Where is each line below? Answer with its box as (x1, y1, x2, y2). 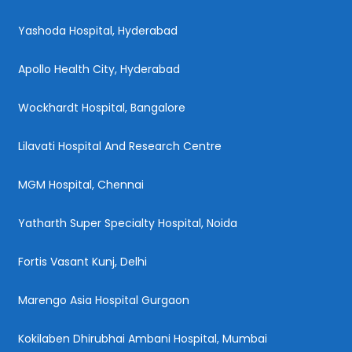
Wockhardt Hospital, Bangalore (18, 99, 185, 115)
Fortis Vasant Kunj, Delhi (18, 253, 147, 269)
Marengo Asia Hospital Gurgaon (18, 291, 189, 308)
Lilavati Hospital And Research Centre (18, 137, 222, 154)
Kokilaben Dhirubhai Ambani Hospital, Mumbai (18, 330, 267, 346)
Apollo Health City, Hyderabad (18, 60, 180, 77)
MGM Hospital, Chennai (18, 176, 144, 192)
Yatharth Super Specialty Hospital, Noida (18, 214, 237, 231)
